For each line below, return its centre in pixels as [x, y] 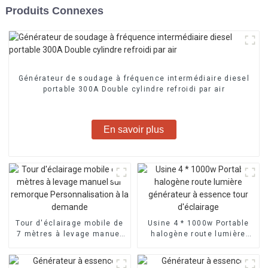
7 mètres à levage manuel [70, 234]
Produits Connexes [54, 10]
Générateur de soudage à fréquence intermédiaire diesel [134, 78]
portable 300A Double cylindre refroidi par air [134, 89]
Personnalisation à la [70, 255]
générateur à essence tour [198, 244]
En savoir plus [134, 129]
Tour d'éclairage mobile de [70, 223]
